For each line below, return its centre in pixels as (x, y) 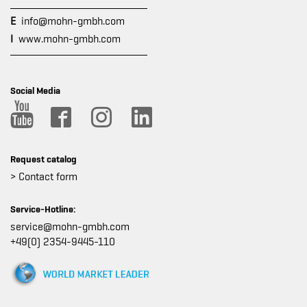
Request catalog (44, 159)
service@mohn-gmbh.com (70, 227)
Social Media (35, 90)
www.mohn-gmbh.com (70, 39)
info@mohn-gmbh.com (73, 21)
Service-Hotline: (43, 209)
